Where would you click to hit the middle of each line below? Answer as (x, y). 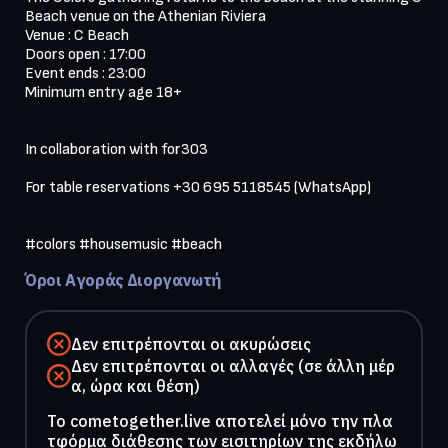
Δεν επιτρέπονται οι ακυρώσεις (191, 343)
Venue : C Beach (77, 35)
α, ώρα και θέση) (135, 385)
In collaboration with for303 (118, 149)
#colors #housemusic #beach (123, 244)
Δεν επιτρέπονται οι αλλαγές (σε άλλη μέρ (233, 365)
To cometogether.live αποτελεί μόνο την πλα (220, 420)
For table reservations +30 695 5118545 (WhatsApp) (198, 187)
